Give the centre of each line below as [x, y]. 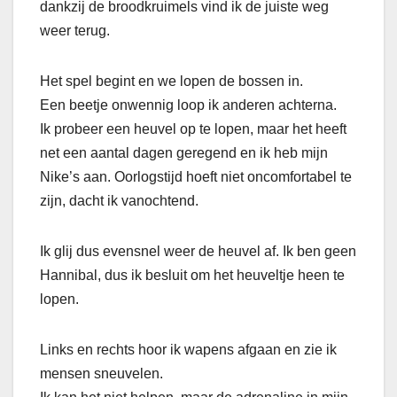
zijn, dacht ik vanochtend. [119, 201]
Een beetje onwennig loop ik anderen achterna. [188, 105]
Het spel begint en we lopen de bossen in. [171, 82]
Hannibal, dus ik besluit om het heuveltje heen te [192, 276]
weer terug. [75, 31]
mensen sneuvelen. [101, 374]
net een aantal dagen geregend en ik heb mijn [184, 153]
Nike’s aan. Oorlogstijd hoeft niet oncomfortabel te [196, 177]
